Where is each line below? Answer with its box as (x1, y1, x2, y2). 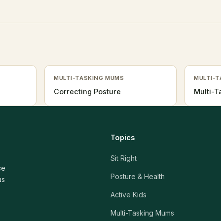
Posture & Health (110, 172, 165, 181)
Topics (110, 133, 135, 142)
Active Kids (110, 190, 147, 199)
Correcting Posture (54, 87, 121, 96)
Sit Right (110, 154, 137, 162)
